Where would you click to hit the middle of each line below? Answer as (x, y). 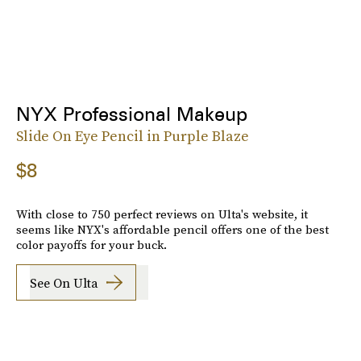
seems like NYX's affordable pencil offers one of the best (172, 230)
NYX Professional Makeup (132, 114)
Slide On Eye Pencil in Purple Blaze (133, 136)
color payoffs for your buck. (91, 245)
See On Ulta (64, 282)
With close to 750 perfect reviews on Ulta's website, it (162, 214)
